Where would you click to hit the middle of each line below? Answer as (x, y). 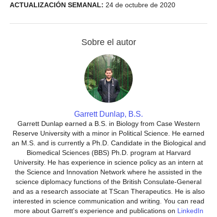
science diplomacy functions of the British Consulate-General (108, 182)
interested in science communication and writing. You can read (108, 201)
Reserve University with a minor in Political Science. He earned (108, 133)
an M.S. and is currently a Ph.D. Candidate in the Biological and (108, 143)
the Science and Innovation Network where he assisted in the (108, 172)
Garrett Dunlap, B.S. (108, 114)
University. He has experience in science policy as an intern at (108, 163)
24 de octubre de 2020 (139, 5)
